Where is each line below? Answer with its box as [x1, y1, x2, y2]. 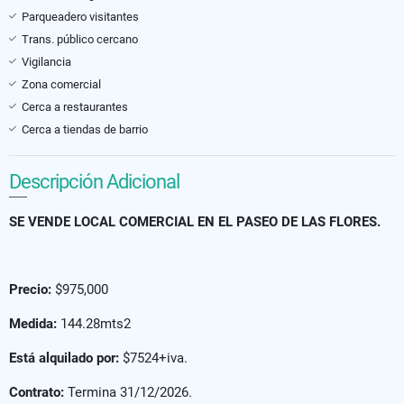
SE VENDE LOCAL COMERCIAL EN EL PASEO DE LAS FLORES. [9, 213, 381, 230]
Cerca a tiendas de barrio [22, 122, 148, 136]
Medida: [9, 315, 60, 332]
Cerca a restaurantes [22, 99, 128, 114]
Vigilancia [22, 54, 71, 69]
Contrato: [9, 383, 64, 400]
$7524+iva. [119, 349, 188, 366]
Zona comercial [22, 77, 101, 91]
